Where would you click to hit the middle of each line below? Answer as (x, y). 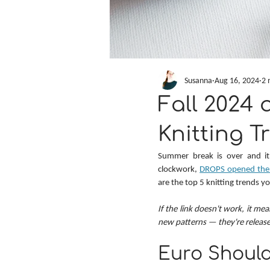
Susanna (198, 80)
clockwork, (179, 169)
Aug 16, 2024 (237, 80)
